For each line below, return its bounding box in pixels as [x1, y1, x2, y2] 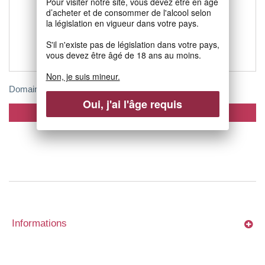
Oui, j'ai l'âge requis [83, 96, 182, 112]
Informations [12, 218, 67, 229]
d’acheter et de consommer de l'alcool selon [46, 7, 211, 19]
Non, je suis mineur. [46, 70, 120, 83]
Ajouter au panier [105, 108, 160, 117]
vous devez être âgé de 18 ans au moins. [46, 49, 201, 62]
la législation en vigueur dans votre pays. [46, 17, 199, 30]
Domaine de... [9, 84, 63, 94]
